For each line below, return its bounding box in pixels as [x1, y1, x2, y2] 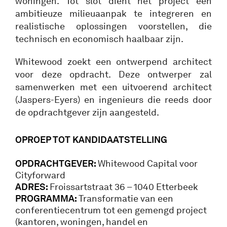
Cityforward [15, 169, 65, 181]
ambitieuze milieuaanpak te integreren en [15, 8, 212, 19]
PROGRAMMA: [15, 193, 79, 204]
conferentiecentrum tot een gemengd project [15, 204, 207, 216]
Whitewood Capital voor [98, 158, 198, 169]
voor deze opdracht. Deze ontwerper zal [15, 68, 212, 80]
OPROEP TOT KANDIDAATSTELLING [15, 134, 167, 145]
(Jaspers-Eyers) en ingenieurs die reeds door [15, 94, 212, 105]
